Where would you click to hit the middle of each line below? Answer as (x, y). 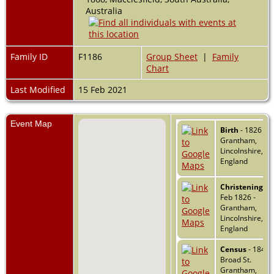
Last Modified (38, 89)
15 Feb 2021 (104, 89)
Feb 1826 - (238, 197)
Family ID (29, 56)
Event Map (31, 123)
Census (233, 249)
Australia (104, 10)
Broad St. (236, 259)
